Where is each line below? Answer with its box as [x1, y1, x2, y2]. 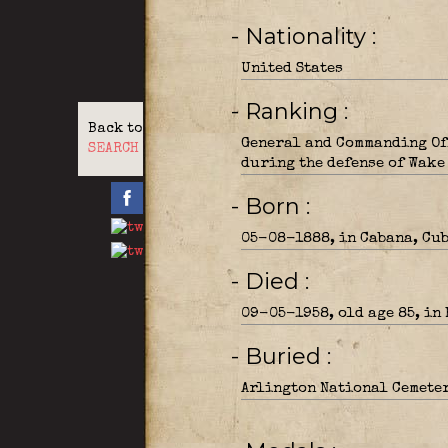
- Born [244, 193, 306, 220]
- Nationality [244, 23, 372, 50]
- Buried [244, 343, 327, 370]
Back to [87, 122, 142, 136]
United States [240, 61, 343, 76]
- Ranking [244, 98, 344, 125]
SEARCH [87, 142, 139, 156]
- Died [244, 268, 305, 295]
